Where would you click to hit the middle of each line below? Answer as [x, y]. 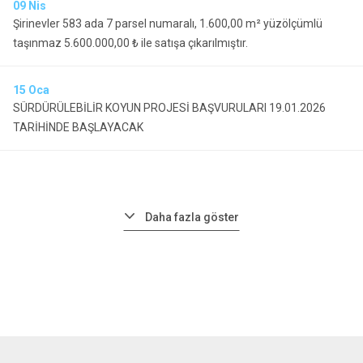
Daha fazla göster [192, 217]
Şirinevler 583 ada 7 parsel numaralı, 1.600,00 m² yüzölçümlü [168, 23]
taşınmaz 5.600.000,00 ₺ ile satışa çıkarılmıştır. [130, 43]
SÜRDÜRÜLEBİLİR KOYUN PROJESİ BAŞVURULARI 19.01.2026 [169, 108]
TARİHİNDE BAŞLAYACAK [78, 127]
